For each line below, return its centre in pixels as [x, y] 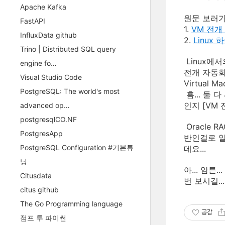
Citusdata [36, 176]
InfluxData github [48, 35]
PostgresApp [41, 133]
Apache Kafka [43, 7]
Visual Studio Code [51, 77]
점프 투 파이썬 [43, 218]
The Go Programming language [71, 204]
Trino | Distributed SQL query [68, 49]
